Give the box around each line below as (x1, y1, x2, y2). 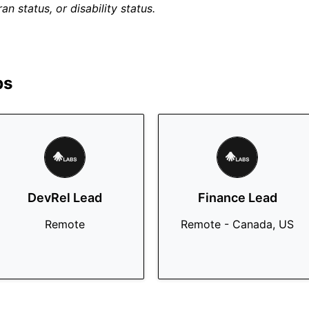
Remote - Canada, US (181, 217, 294, 231)
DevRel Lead (28, 190, 102, 205)
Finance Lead (197, 190, 277, 205)
